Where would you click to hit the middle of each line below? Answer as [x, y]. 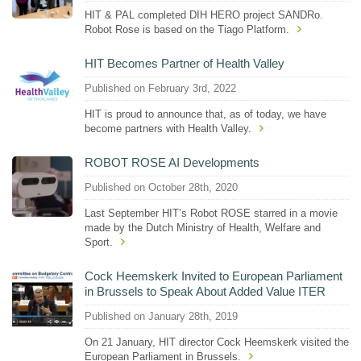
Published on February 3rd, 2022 [160, 89]
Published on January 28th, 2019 [161, 317]
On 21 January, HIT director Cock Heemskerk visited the [217, 342]
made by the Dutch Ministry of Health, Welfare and [203, 227]
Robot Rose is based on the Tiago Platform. [187, 29]
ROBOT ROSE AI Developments [172, 162]
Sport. [99, 242]
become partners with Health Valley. [168, 128]
